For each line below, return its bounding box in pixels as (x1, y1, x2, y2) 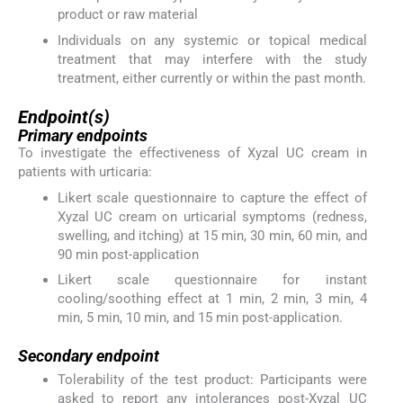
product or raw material (57, 6, 198, 23)
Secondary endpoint (18, 345, 159, 365)
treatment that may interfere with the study (57, 50, 367, 67)
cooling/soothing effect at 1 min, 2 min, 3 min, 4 (57, 290, 367, 307)
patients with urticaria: (18, 164, 152, 181)
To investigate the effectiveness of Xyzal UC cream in (18, 145, 367, 162)
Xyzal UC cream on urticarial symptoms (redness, (57, 208, 367, 225)
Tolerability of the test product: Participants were (57, 372, 367, 389)
